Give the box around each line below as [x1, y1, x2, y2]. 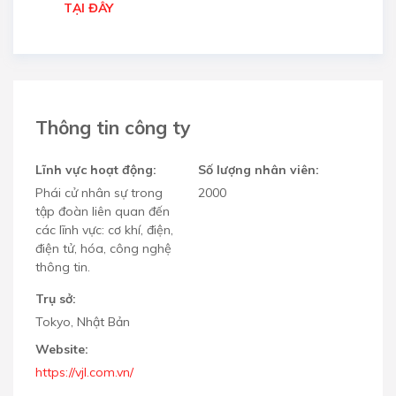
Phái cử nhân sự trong [35, 185, 163, 202]
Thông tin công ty [35, 115, 190, 139]
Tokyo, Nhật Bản [35, 314, 130, 331]
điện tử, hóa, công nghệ [35, 240, 171, 257]
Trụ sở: [35, 291, 76, 308]
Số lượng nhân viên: [198, 162, 319, 179]
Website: [35, 341, 88, 358]
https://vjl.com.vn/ [35, 364, 133, 381]
